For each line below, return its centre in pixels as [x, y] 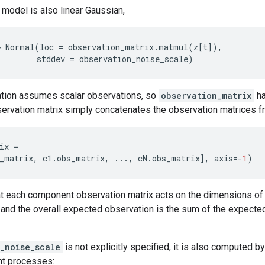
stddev [51, 59]
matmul [173, 47]
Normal [20, 47]
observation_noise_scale [134, 59]
